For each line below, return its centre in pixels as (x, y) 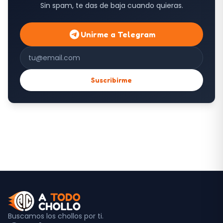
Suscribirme (111, 80)
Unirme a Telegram (118, 34)
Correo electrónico (57, 51)
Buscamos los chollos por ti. (56, 216)
